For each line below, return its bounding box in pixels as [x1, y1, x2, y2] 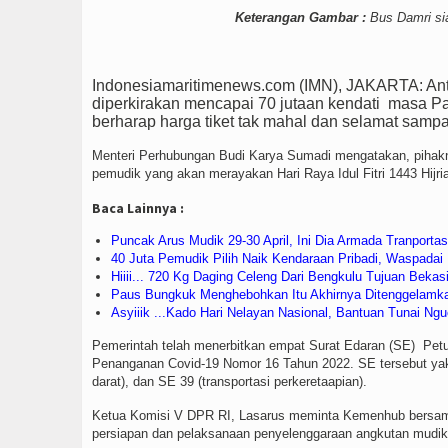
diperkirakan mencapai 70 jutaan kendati [92, 95, 380, 113]
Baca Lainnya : [92, 199, 184, 218]
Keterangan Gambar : [235, 10, 366, 26]
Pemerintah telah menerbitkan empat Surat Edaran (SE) [92, 338, 415, 354]
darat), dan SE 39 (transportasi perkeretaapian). [92, 374, 367, 390]
